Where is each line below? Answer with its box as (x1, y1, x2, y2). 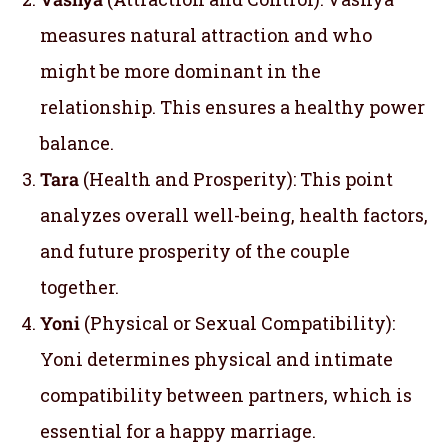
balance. (40, 130, 114, 155)
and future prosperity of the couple (40, 238, 350, 263)
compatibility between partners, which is (40, 382, 412, 407)
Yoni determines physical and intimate (40, 346, 393, 371)
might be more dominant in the (40, 58, 321, 83)
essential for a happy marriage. (40, 418, 316, 443)
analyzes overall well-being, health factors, (40, 202, 428, 227)
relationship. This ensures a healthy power (40, 94, 425, 119)
